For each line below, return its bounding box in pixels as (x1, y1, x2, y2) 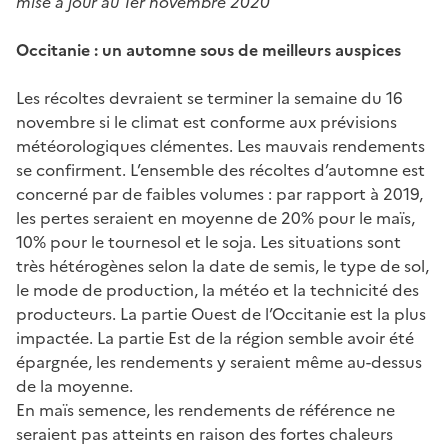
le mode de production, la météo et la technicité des (16, 277, 419, 302)
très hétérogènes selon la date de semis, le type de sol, (16, 253, 429, 278)
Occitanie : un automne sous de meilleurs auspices (16, 37, 401, 62)
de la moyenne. (16, 373, 133, 398)
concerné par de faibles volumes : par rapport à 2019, (16, 181, 423, 206)
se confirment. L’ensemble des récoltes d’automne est (16, 157, 425, 182)
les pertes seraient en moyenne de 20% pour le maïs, (16, 205, 415, 230)
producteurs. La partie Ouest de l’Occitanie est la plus (16, 301, 426, 326)
